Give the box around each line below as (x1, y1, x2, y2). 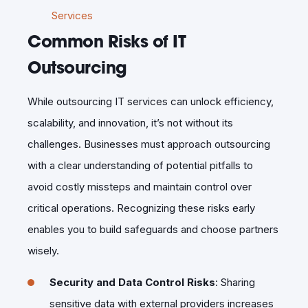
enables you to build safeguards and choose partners (27, 222, 278, 236)
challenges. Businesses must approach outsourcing (27, 137, 270, 151)
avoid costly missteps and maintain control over (27, 179, 252, 193)
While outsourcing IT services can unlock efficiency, (27, 94, 274, 108)
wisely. (27, 243, 59, 257)
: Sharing (215, 275, 255, 289)
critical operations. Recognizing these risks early (27, 201, 255, 214)
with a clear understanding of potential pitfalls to (27, 158, 253, 172)
